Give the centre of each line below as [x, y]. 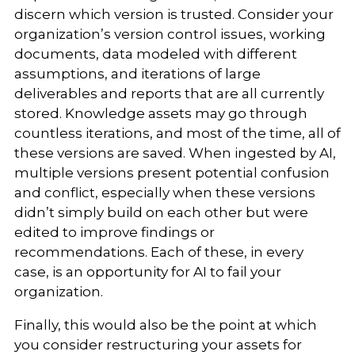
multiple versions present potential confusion [172, 173]
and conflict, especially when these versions [164, 193]
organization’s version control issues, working [170, 34]
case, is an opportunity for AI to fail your [147, 272]
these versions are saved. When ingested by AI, [175, 153]
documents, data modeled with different [155, 54]
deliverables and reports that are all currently [169, 94]
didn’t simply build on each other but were [161, 213]
